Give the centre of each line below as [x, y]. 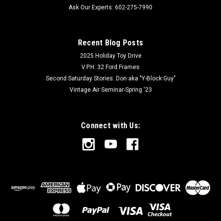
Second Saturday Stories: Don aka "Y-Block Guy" [110, 79]
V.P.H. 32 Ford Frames [110, 67]
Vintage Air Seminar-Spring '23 [110, 90]
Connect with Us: [110, 126]
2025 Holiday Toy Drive [110, 56]
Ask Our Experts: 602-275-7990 [110, 8]
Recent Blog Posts [110, 43]
